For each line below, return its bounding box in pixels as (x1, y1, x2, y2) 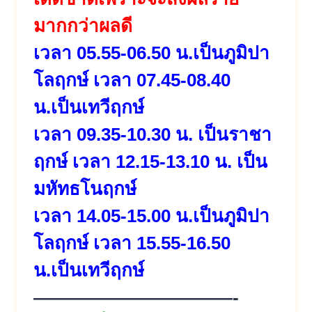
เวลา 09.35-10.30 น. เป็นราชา (33, 123, 272, 145)
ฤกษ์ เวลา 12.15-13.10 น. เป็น (33, 150, 267, 172)
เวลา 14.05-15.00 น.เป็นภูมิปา (33, 205, 270, 226)
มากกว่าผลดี (33, 15, 132, 36)
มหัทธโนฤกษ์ (33, 178, 136, 199)
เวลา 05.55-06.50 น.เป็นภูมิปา (33, 42, 270, 63)
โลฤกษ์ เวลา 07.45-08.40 (33, 69, 231, 91)
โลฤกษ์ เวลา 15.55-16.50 (33, 232, 231, 253)
